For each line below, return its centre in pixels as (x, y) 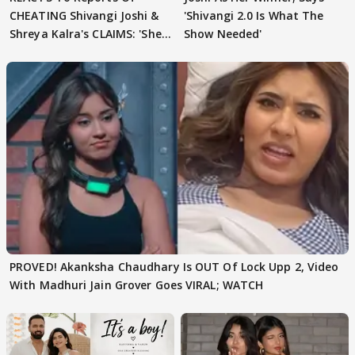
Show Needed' (223, 33)
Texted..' (34, 52)
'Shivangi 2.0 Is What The (254, 15)
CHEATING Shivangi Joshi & (84, 15)
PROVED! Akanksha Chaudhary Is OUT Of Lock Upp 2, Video (174, 266)
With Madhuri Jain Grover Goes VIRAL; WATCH (137, 284)
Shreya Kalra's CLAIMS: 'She (86, 33)
